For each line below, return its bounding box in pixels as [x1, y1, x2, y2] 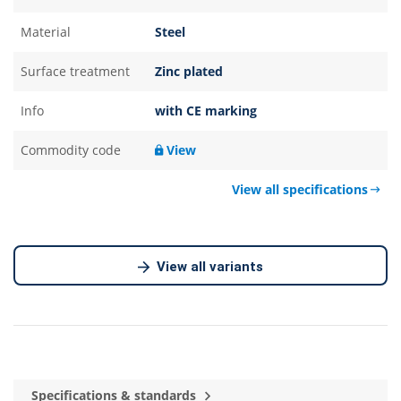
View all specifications [231, 181, 368, 198]
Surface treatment [21, 63, 130, 80]
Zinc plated [155, 63, 223, 80]
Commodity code [21, 141, 121, 158]
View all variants [157, 258, 263, 275]
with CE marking [155, 102, 257, 119]
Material [21, 23, 71, 40]
